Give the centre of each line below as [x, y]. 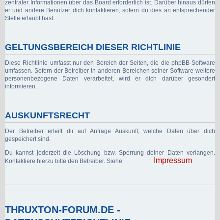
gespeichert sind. [28, 139]
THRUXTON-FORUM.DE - [63, 209]
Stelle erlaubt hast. [30, 18]
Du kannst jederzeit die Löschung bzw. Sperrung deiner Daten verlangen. [110, 152]
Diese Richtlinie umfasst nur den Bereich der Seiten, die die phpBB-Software [110, 63]
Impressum [173, 160]
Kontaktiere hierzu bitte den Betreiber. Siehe [64, 161]
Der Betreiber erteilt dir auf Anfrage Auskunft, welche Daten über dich [110, 131]
